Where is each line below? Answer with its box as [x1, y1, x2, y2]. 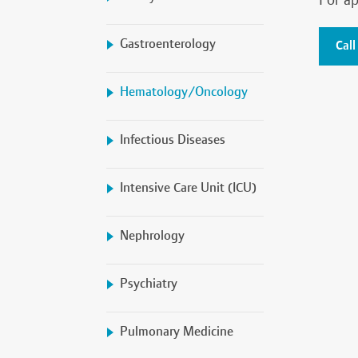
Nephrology [120, 229, 185, 243]
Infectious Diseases [120, 133, 225, 147]
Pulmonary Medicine [120, 324, 233, 339]
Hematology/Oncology [120, 85, 248, 99]
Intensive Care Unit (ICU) [120, 181, 257, 195]
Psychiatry [120, 276, 177, 291]
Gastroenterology [120, 37, 216, 51]
